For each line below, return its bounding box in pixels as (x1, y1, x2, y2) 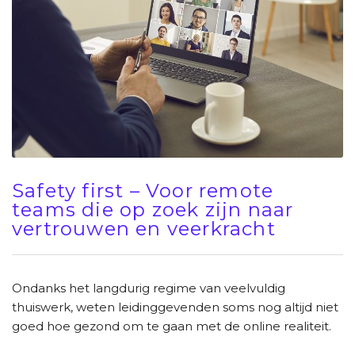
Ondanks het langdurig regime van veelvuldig (12, 280, 285, 296)
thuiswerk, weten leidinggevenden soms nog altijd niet (12, 299, 338, 315)
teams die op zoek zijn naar (12, 197, 294, 221)
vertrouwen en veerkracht (12, 216, 276, 240)
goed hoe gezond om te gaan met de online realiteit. (12, 318, 331, 334)
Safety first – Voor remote (12, 178, 274, 202)
